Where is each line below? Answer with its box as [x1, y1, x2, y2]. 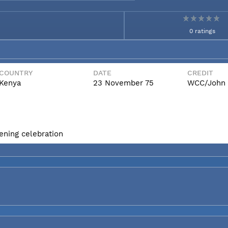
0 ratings [189, 27, 215, 35]
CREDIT [187, 68, 213, 77]
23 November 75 [93, 78, 154, 88]
